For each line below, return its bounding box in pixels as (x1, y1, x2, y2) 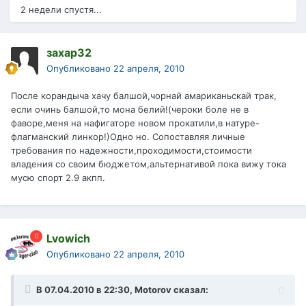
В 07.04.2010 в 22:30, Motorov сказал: (36, 284, 208, 296)
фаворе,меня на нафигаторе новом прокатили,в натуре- (11, 117, 260, 129)
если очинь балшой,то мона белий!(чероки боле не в (11, 104, 249, 115)
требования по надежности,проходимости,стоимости (11, 145, 252, 156)
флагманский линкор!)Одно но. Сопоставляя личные (11, 131, 245, 143)
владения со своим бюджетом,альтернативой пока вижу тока (11, 158, 286, 170)
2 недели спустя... (20, 4, 102, 16)
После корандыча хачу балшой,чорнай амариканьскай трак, (11, 90, 277, 102)
